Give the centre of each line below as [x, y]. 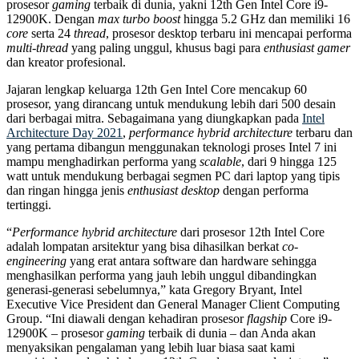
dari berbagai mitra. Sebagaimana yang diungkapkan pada [154, 119]
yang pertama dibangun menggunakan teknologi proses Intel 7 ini [171, 147]
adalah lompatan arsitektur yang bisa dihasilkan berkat [144, 247]
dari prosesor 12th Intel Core [251, 232]
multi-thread [37, 48]
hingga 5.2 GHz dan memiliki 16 [265, 19]
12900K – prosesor [56, 333]
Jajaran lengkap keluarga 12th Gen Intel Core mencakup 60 [157, 90]
